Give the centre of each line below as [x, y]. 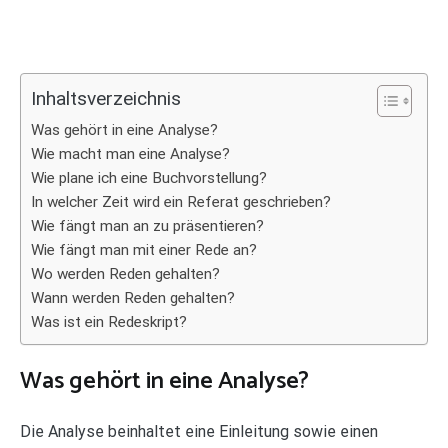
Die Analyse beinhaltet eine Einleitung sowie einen [199, 431]
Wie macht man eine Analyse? [130, 154]
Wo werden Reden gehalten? [125, 274]
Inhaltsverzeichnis [106, 99]
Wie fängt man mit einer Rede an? [144, 250]
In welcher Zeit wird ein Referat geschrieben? [181, 202]
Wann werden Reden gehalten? [133, 298]
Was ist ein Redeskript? [109, 322]
